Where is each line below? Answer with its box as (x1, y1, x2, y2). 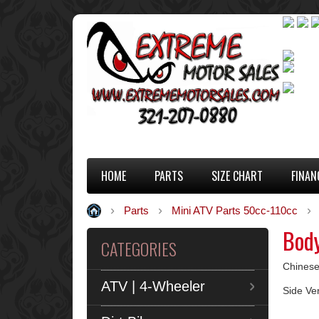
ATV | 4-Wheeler (101, 278, 205, 294)
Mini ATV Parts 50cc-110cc (172, 204, 298, 216)
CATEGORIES (101, 235, 177, 261)
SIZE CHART (211, 167, 263, 184)
